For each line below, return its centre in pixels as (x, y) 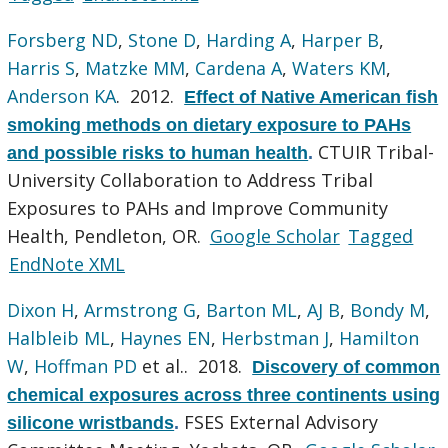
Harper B (340, 39)
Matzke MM (135, 67)
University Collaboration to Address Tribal (190, 179)
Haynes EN (166, 337)
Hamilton (379, 337)
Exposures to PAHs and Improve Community (198, 207)
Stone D (162, 39)
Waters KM (339, 67)
